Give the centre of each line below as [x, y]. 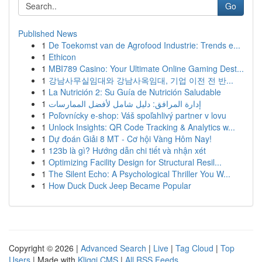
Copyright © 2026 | [45, 248]
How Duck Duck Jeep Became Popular [120, 185]
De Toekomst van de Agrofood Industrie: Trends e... [144, 45]
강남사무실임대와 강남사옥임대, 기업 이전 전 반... [141, 80]
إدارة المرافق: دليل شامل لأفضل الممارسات [125, 104]
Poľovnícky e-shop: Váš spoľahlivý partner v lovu [137, 115]
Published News [48, 33]
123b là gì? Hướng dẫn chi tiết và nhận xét [127, 150]
